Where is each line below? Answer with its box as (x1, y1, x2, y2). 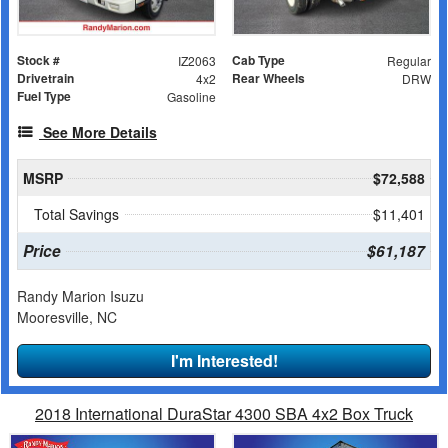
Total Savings (34, 203, 119, 224)
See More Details (43, 121, 157, 142)
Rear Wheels (232, 68, 305, 87)
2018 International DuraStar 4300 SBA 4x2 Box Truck (35, 401, 413, 425)
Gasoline (166, 87, 216, 105)
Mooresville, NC (17, 306, 117, 327)
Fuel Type (17, 86, 71, 105)
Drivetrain (17, 68, 74, 87)
